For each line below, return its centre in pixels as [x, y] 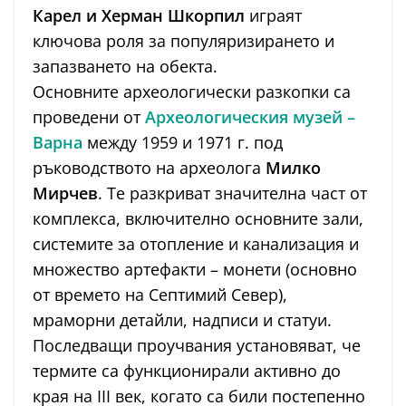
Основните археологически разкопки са [192, 91]
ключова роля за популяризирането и [184, 40]
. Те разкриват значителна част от [232, 193]
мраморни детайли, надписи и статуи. [182, 319]
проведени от [89, 116]
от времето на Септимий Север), [160, 294]
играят [273, 15]
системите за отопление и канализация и [196, 243]
